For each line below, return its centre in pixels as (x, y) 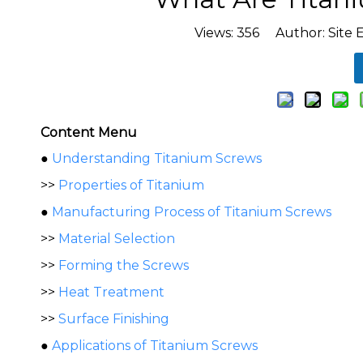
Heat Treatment (111, 292)
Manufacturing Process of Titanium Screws (192, 212)
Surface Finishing (114, 319)
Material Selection (117, 239)
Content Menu (89, 132)
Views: (215, 33)
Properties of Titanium (131, 185)
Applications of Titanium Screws (155, 346)
